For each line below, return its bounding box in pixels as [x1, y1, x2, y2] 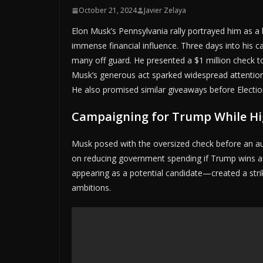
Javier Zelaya [144, 5, 186, 16]
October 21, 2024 [79, 5, 137, 16]
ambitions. [72, 182, 111, 194]
